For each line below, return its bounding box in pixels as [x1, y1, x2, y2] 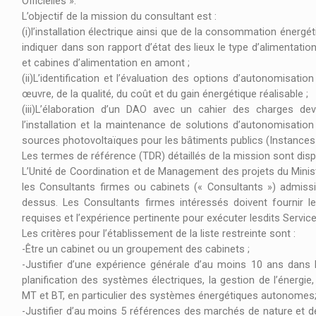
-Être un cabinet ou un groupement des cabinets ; [22, 243, 250, 256]
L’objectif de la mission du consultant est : [22, 11, 217, 23]
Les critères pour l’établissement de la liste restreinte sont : [22, 228, 298, 241]
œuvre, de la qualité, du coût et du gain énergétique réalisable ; [22, 88, 308, 101]
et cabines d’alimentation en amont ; [22, 57, 193, 70]
